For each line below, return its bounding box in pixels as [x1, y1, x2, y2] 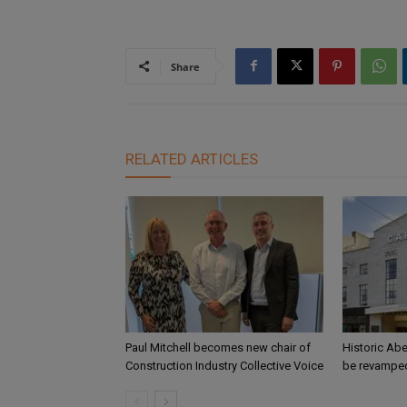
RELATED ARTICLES [125, 149, 258, 168]
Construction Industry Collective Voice [125, 358, 323, 372]
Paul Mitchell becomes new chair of [125, 340, 311, 354]
